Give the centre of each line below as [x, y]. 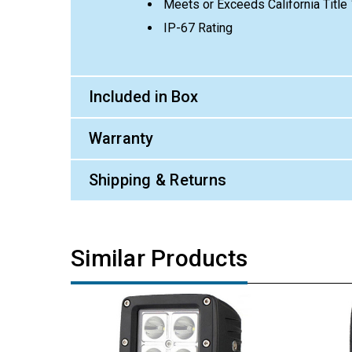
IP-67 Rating [198, 27]
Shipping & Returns [157, 180]
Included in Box [143, 97]
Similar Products [159, 258]
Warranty [121, 139]
